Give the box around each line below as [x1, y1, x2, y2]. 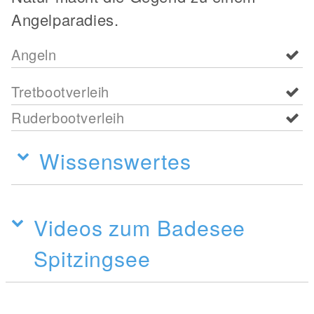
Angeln [11, 43, 57, 64]
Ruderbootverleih [11, 107, 125, 128]
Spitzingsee [34, 242, 151, 273]
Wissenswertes [39, 144, 191, 176]
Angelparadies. [11, 8, 119, 30]
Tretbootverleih [11, 81, 110, 102]
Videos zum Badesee [34, 211, 246, 243]
